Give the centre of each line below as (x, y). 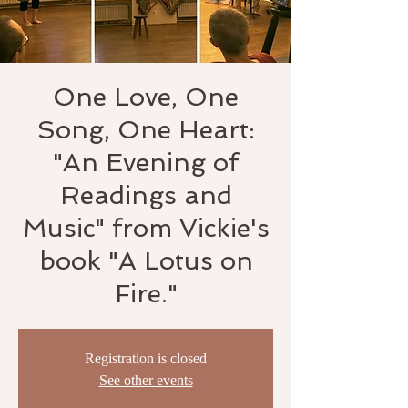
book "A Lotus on (146, 261)
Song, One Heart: (146, 130)
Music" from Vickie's (146, 228)
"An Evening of (146, 163)
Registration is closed (146, 358)
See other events (146, 380)
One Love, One (146, 97)
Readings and (146, 195)
